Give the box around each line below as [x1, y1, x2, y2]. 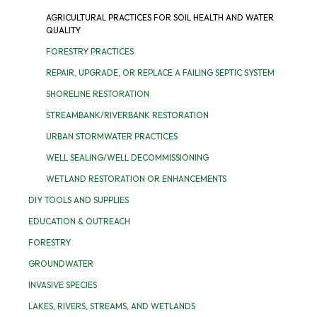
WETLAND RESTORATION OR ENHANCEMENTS [46, 173, 226, 184]
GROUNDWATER [28, 258, 93, 269]
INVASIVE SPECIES [28, 279, 97, 290]
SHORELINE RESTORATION [46, 88, 149, 99]
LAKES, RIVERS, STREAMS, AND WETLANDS [28, 300, 195, 311]
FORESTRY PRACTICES [46, 45, 134, 57]
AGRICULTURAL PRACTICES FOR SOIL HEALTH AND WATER [46, 11, 274, 23]
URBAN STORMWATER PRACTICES [46, 130, 178, 142]
